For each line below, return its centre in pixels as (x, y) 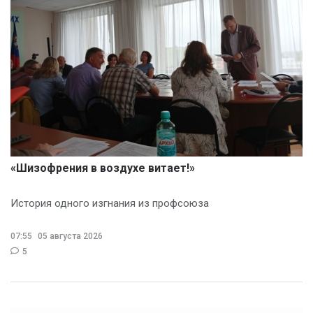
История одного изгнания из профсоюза (110, 203)
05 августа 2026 (69, 236)
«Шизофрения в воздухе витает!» (103, 168)
